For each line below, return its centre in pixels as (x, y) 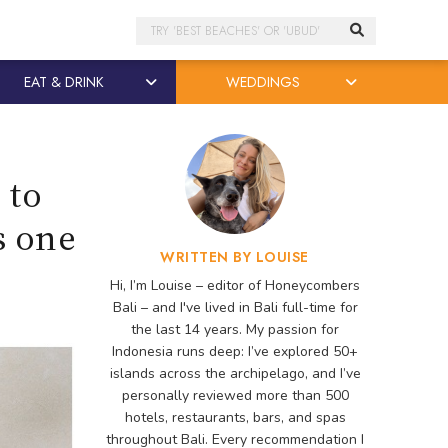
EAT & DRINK (63, 82)
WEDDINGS (263, 82)
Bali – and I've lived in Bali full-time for (235, 307)
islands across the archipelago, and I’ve (235, 373)
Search (162, 29)
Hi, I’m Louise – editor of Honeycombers (235, 285)
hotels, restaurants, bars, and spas (235, 417)
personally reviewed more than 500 (235, 395)
